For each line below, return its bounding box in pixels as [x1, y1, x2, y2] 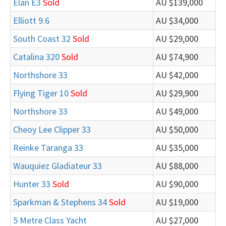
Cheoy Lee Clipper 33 [13, 124, 91, 135]
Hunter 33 [13, 178, 50, 190]
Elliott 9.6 [13, 15, 49, 26]
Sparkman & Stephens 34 [13, 196, 107, 208]
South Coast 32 [13, 33, 71, 44]
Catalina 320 [13, 51, 60, 63]
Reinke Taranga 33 [13, 142, 83, 153]
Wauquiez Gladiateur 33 [13, 160, 102, 172]
